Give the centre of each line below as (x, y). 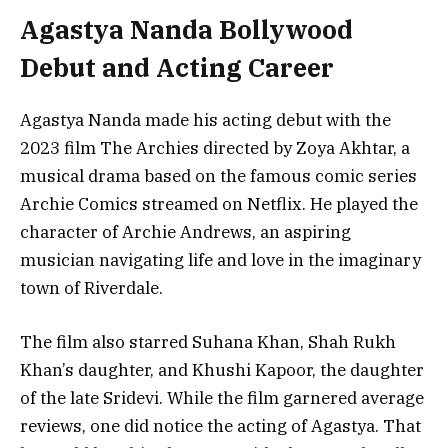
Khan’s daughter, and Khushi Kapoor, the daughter (222, 370)
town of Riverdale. (91, 288)
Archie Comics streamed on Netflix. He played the (219, 204)
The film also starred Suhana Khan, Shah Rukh (208, 342)
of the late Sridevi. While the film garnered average (222, 398)
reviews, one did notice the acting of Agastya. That (220, 426)
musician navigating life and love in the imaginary (220, 260)
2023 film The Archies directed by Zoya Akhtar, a (215, 148)
